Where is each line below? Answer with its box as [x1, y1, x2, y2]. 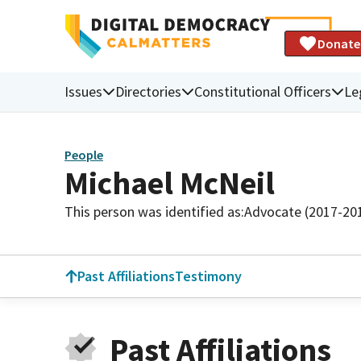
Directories [115, 81, 181, 101]
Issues [64, 81, 102, 101]
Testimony [175, 267, 242, 285]
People [64, 147, 103, 164]
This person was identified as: [64, 201, 244, 221]
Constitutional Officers [194, 81, 331, 101]
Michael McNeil [64, 162, 275, 203]
